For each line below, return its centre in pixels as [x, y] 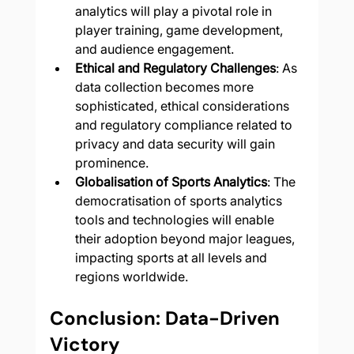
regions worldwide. [131, 277]
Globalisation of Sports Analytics [171, 182]
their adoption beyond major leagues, [186, 239]
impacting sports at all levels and [172, 258]
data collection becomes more [166, 87]
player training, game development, [180, 30]
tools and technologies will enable [176, 220]
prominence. [111, 163]
